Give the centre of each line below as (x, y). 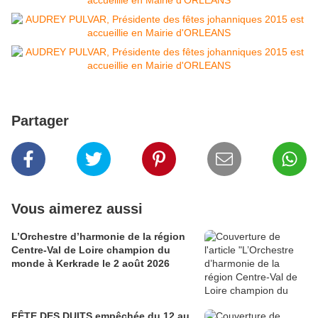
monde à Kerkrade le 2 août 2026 (91, 264)
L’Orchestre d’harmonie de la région (98, 237)
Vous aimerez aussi (77, 209)
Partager (40, 121)
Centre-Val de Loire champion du (91, 250)
